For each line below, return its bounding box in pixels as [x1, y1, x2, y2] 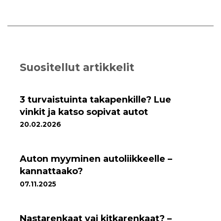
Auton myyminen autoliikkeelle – [20, 153, 172, 164]
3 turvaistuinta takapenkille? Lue [20, 94, 171, 105]
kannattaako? [20, 166, 83, 177]
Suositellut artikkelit [20, 61, 134, 74]
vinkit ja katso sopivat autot [20, 107, 148, 117]
